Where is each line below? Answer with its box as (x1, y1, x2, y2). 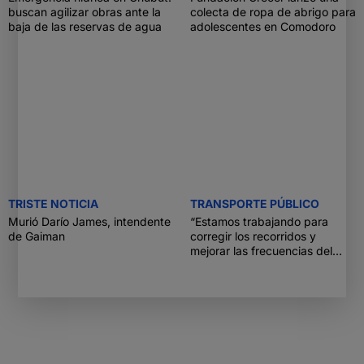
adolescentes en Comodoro (190, 19, 336, 33)
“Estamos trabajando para (190, 214, 328, 228)
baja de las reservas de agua (8, 19, 162, 33)
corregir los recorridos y (190, 229, 316, 243)
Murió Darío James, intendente (8, 214, 171, 228)
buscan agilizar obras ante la (8, 5, 161, 19)
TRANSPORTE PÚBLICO (190, 197, 319, 210)
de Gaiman (8, 229, 65, 243)
